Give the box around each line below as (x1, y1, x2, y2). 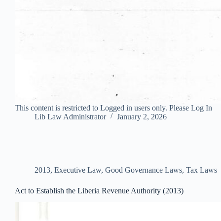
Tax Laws (186, 165, 217, 174)
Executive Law (54, 165, 101, 174)
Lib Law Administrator (35, 112, 106, 121)
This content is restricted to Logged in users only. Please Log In (15, 103, 212, 112)
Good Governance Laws (105, 165, 182, 174)
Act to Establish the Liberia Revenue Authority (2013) (15, 186, 184, 195)
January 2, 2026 (117, 112, 167, 121)
